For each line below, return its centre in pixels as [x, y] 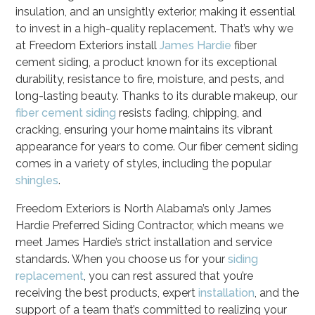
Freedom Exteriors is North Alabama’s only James [144, 208]
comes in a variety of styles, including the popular [144, 163]
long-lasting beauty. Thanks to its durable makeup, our [157, 96]
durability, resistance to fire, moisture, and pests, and [150, 79]
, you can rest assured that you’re [169, 276]
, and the [277, 292]
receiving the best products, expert [107, 292]
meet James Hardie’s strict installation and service [144, 242]
